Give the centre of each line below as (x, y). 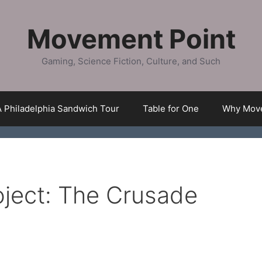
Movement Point (131, 39)
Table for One (171, 108)
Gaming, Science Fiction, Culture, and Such (131, 61)
